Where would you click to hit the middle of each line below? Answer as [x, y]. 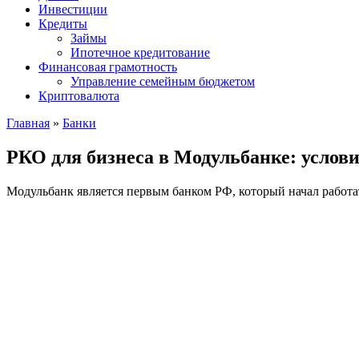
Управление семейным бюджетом [163, 81]
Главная [28, 123]
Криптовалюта [79, 96]
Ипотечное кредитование [140, 52]
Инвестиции [73, 9]
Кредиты [63, 24]
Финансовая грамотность [108, 67]
